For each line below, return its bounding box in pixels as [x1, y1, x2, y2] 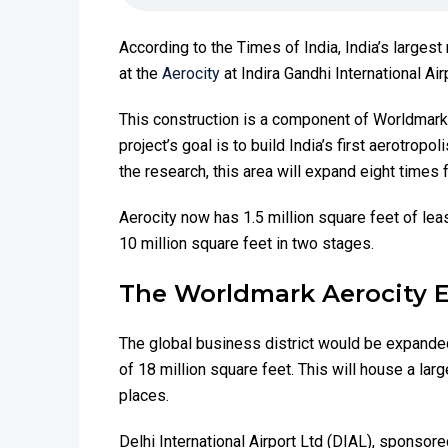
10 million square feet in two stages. [119, 234, 374, 254]
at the [119, 64, 162, 84]
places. [119, 386, 169, 406]
